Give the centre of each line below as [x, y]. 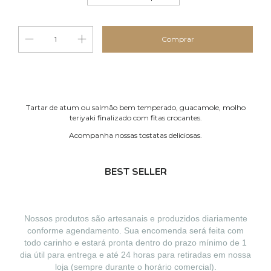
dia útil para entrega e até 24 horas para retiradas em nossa [135, 255]
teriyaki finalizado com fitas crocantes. [135, 118]
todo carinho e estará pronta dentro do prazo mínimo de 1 [135, 243]
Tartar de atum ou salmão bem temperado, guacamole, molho [135, 108]
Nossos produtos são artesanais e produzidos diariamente [135, 219]
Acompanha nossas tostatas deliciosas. [135, 135]
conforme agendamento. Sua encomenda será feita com [135, 231]
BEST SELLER [135, 172]
